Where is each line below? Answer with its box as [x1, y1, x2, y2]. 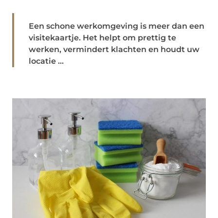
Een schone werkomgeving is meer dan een [29, 21, 204, 31]
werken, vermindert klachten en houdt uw [29, 45, 200, 54]
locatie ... [29, 56, 64, 66]
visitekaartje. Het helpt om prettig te [29, 33, 176, 42]
